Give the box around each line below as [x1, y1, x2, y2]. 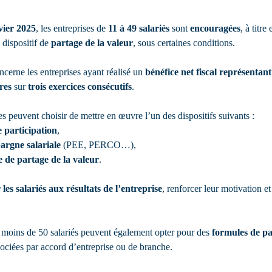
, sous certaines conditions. [133, 38, 235, 48]
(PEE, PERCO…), [61, 140, 136, 150]
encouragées [190, 23, 240, 33]
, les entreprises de [36, 23, 108, 33]
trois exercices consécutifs [28, 81, 132, 92]
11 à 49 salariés [108, 23, 169, 33]
